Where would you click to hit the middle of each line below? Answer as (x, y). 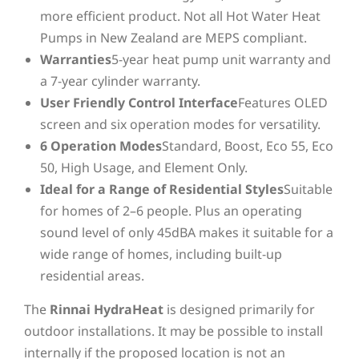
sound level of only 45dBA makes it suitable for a (187, 232)
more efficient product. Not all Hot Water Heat (180, 16)
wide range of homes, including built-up (161, 254)
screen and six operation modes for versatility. (180, 124)
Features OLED (283, 102)
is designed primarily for (239, 309)
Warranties (76, 59)
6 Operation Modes (101, 145)
